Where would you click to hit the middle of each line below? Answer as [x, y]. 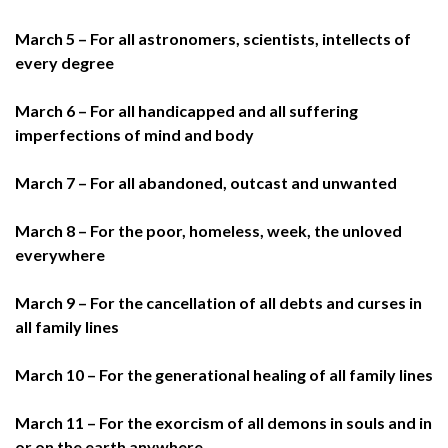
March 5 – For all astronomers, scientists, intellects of [213, 38]
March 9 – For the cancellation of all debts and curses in [218, 302]
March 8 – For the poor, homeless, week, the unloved [208, 230]
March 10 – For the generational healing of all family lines [224, 374]
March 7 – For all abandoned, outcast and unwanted [206, 182]
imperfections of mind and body [134, 134]
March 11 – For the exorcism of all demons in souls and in [223, 422]
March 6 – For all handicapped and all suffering [186, 110]
